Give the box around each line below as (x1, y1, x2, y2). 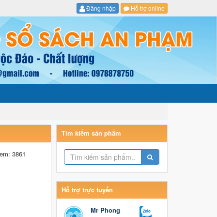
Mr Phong (91, 205, 121, 215)
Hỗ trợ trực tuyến (62, 185, 113, 195)
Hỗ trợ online (129, 4, 165, 12)
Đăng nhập (84, 4, 116, 12)
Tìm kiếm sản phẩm (62, 128, 122, 138)
